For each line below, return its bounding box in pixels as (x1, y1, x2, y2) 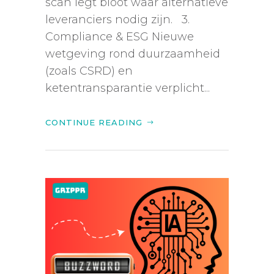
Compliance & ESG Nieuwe (45, 30, 194, 44)
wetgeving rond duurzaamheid (45, 47, 220, 61)
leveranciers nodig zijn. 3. (45, 13, 190, 27)
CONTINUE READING (45, 117, 143, 128)
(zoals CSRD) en (45, 64, 133, 78)
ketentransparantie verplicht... (45, 81, 210, 95)
